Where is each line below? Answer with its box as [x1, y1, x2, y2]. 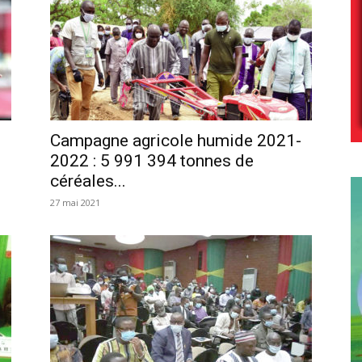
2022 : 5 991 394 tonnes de [50, 150, 254, 170]
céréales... [50, 170, 126, 191]
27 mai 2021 [50, 196, 100, 208]
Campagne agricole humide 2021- [50, 130, 301, 150]
